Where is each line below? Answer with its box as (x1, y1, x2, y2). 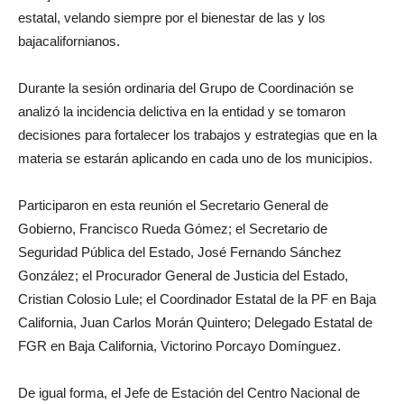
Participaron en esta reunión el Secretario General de (18, 197, 328, 213)
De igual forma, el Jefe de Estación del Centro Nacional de (18, 384, 360, 400)
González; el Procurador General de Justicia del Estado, (18, 267, 348, 283)
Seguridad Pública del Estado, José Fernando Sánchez (18, 243, 342, 260)
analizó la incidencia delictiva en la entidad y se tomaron (18, 103, 345, 119)
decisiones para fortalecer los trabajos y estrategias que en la (18, 126, 377, 142)
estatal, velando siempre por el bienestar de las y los (18, 9, 326, 25)
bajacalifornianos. (18, 32, 120, 49)
